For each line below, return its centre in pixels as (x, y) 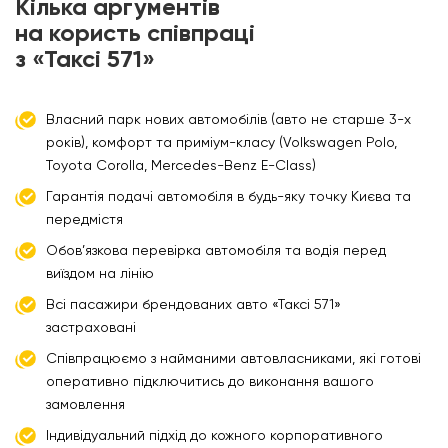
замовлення (85, 404)
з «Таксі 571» (85, 59)
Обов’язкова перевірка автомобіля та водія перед (216, 250)
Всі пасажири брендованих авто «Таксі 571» (193, 304)
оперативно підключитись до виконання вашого (210, 381)
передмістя (84, 219)
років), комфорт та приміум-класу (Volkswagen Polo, (221, 142)
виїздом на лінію (100, 273)
